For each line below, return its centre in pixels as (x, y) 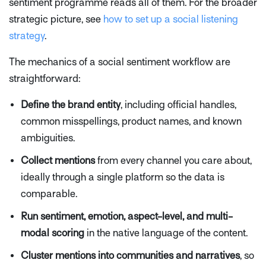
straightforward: (45, 78)
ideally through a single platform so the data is (123, 177)
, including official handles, (178, 104)
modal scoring (53, 233)
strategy (27, 36)
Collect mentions (58, 160)
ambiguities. (48, 138)
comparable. (49, 194)
